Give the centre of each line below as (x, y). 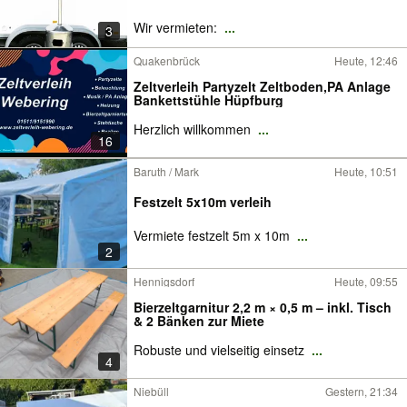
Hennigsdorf (164, 281)
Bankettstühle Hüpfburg (208, 100)
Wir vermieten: (177, 27)
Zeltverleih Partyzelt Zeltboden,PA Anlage (262, 86)
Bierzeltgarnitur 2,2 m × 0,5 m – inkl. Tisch (263, 307)
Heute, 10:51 (366, 171)
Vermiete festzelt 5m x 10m (213, 235)
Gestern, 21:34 (362, 391)
